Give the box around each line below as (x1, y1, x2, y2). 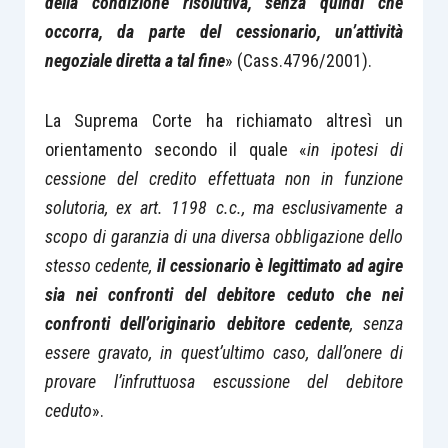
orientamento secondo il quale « (44, 139, 308, 160)
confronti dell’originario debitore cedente (44, 313, 350, 334)
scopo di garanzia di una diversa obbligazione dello (44, 226, 404, 247)
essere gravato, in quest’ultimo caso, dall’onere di (44, 342, 404, 363)
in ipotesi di (307, 139, 404, 160)
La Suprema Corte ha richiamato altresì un (44, 110, 404, 131)
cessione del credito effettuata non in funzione (44, 168, 404, 189)
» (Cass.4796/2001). (224, 49, 372, 71)
